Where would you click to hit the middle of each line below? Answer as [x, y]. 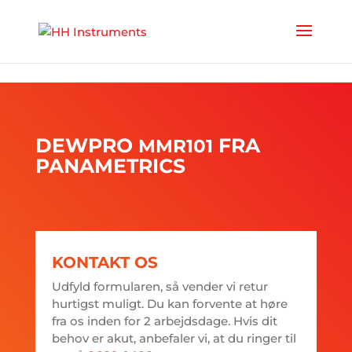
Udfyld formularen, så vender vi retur [159, 286]
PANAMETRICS [110, 166]
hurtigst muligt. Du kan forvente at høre [169, 304]
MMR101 [175, 146]
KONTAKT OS [104, 262]
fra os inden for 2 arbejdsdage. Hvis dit [164, 321]
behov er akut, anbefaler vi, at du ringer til [174, 338]
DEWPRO [86, 145]
